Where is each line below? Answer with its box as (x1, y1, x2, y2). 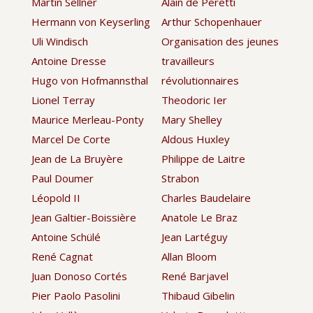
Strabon (161, 170, 200, 185)
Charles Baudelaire (161, 190, 252, 205)
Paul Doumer (31, 170, 94, 185)
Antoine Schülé (31, 229, 101, 244)
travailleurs (161, 53, 215, 68)
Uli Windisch (31, 34, 88, 48)
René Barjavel (161, 268, 229, 283)
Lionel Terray (31, 92, 95, 107)
